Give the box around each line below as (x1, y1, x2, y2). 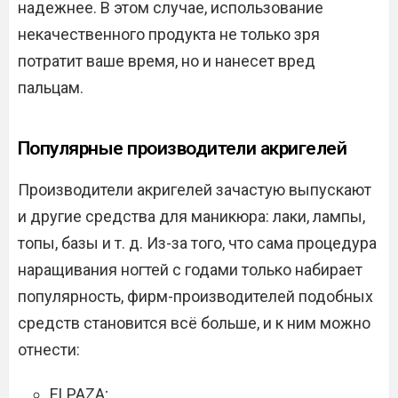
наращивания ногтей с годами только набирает (18, 260, 362, 280)
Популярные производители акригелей (18, 138, 347, 160)
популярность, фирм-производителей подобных (18, 287, 373, 306)
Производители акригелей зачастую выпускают (18, 180, 371, 200)
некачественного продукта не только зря (18, 25, 320, 44)
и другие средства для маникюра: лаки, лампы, (18, 207, 365, 227)
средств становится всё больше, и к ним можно (18, 314, 370, 333)
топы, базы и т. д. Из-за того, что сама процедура (18, 234, 377, 253)
